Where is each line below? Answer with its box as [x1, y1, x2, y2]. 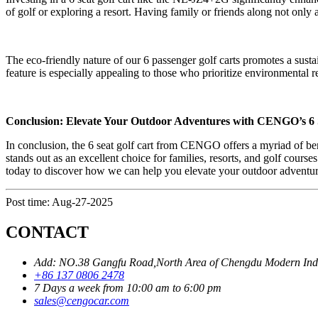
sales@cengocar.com [34, 294, 129, 307]
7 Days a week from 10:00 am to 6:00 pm [34, 281, 221, 294]
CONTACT [6, 222, 89, 241]
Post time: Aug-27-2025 [6, 195, 113, 208]
